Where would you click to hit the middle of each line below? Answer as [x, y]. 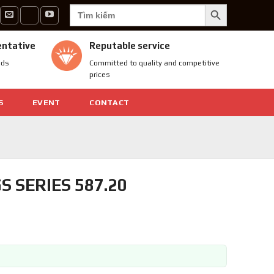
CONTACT [109, 102]
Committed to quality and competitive [155, 63]
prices [100, 75]
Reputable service [130, 45]
